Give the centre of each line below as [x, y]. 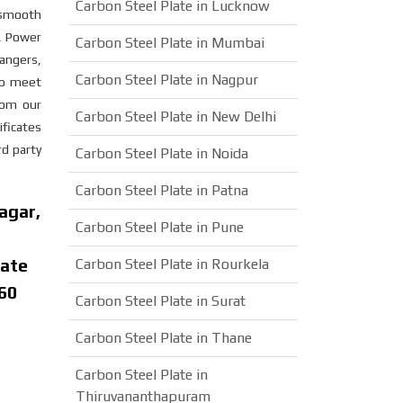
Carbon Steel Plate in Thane [164, 338]
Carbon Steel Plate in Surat [161, 301]
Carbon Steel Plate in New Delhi [176, 116]
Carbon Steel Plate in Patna [162, 190]
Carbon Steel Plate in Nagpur [167, 80]
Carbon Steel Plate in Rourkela [172, 264]
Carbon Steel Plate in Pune [160, 227]
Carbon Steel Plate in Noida [162, 153]
